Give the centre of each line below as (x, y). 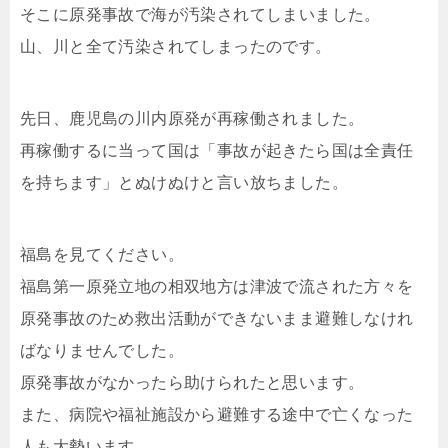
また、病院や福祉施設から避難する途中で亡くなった (217, 414)
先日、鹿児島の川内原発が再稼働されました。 (192, 118)
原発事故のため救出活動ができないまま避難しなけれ (217, 318)
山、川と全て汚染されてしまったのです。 (176, 46)
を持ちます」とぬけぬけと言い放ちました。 (184, 182)
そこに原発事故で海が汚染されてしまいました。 (200, 14)
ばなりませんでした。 (102, 350)
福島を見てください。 (102, 254)
